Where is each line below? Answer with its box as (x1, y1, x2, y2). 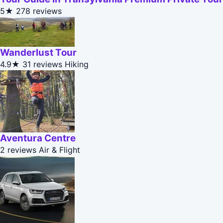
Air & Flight (39, 145, 80, 155)
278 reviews (16, 6, 62, 16)
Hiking (65, 59, 89, 70)
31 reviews (22, 59, 62, 70)
